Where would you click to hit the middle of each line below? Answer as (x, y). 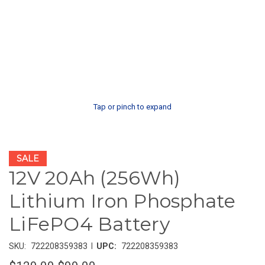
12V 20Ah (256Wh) (95, 178)
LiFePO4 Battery (89, 224)
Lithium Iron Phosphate (122, 201)
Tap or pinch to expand (132, 106)
